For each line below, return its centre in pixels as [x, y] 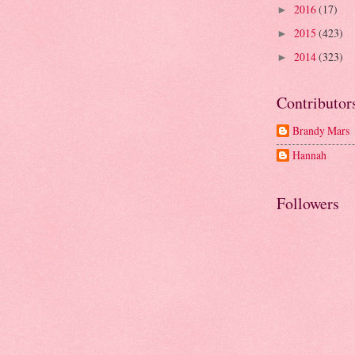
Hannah [309, 155]
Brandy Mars [321, 131]
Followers [308, 203]
